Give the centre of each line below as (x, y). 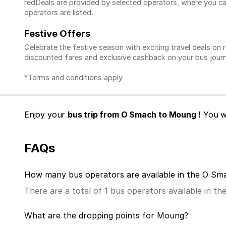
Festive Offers (57, 33)
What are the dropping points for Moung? (106, 216)
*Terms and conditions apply (73, 78)
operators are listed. (60, 12)
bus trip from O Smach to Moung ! (134, 115)
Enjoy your (46, 115)
